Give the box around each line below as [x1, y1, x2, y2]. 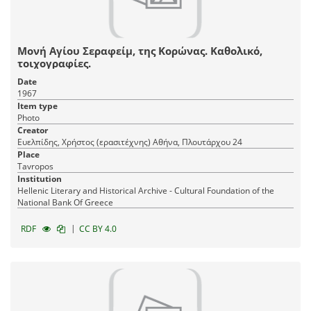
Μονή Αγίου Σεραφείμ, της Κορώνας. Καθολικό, [17, 44, 262, 58]
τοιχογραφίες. [17, 56, 91, 71]
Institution [17, 173, 62, 185]
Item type [17, 100, 58, 112]
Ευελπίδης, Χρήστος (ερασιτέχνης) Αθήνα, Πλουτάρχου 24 [153, 136, 242, 149]
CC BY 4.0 [79, 223, 117, 235]
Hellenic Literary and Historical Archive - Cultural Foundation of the [17, 185, 274, 197]
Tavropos [17, 160, 53, 173]
